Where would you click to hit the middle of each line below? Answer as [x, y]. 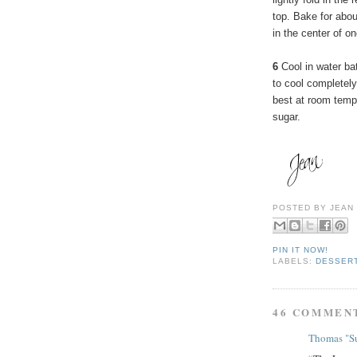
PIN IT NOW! [301, 250]
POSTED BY [302, 207]
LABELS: [294, 261]
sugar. [286, 117]
